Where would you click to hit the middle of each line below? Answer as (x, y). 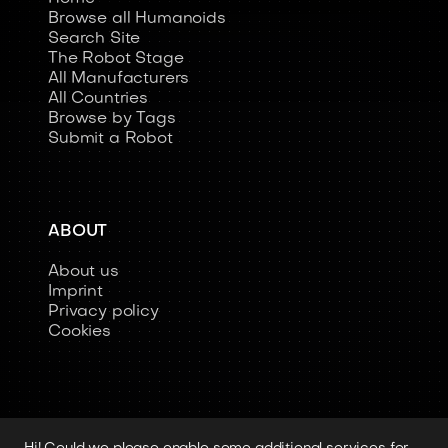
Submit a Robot (110, 139)
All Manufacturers (119, 79)
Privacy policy (103, 312)
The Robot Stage (116, 59)
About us (83, 272)
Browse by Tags (112, 119)
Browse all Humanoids (137, 19)
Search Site (94, 39)
